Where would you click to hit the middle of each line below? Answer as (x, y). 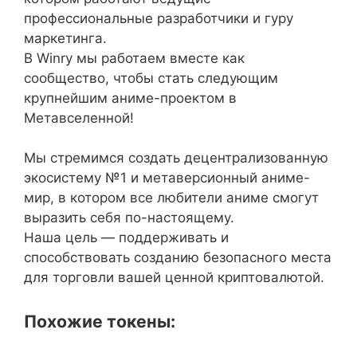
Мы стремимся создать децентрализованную (176, 158)
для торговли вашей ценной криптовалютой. (174, 277)
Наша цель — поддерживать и (126, 237)
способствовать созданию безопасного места (178, 257)
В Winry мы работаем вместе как (134, 58)
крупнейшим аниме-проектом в (130, 98)
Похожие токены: (100, 321)
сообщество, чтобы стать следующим (151, 78)
